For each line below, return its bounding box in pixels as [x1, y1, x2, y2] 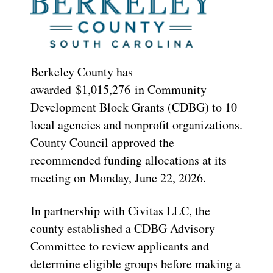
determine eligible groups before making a [30, 255, 241, 272]
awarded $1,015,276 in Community [30, 80, 207, 97]
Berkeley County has [30, 63, 133, 80]
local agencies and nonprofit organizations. [30, 116, 243, 133]
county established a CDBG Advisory [30, 219, 215, 236]
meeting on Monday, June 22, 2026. [30, 169, 206, 186]
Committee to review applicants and [30, 237, 209, 254]
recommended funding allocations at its [30, 151, 227, 168]
